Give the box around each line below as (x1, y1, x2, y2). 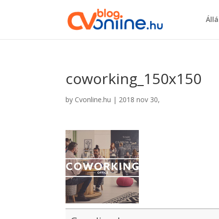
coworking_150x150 (66, 68, 202, 88)
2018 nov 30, (119, 95, 160, 104)
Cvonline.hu (75, 95, 111, 104)
